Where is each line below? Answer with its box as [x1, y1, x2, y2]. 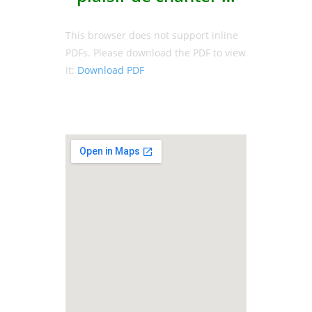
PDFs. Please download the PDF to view [65, 45, 246, 59]
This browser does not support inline [65, 28, 238, 42]
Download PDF [77, 63, 144, 77]
